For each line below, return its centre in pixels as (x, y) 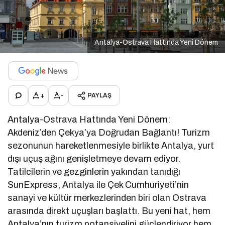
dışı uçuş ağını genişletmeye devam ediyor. (94, 159)
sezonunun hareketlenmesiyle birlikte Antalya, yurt (111, 146)
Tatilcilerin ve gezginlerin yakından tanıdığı (94, 172)
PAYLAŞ (99, 96)
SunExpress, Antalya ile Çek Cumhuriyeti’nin (98, 185)
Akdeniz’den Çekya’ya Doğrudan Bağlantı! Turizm (109, 133)
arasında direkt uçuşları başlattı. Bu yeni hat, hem (109, 211)
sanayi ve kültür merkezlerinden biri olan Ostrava (107, 198)
